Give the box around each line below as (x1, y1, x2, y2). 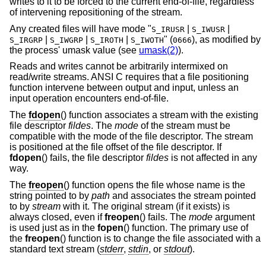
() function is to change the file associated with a (60, 233, 261, 243)
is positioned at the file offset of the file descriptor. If (9, 142, 221, 153)
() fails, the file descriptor (42, 153, 146, 163)
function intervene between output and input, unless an (9, 83, 239, 93)
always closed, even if (9, 211, 104, 222)
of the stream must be (138, 121, 230, 131)
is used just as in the (9, 222, 97, 233)
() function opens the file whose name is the (64, 179, 245, 190)
